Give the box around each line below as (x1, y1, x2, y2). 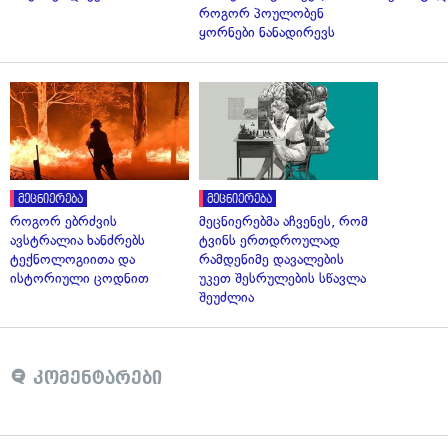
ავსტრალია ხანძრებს (10, 232, 145, 250)
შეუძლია (199, 289, 254, 307)
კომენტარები (27, 368, 162, 389)
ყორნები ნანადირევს (199, 23, 335, 41)
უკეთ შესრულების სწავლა (199, 270, 366, 288)
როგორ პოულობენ (199, 4, 324, 22)
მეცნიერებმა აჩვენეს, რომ (199, 213, 368, 231)
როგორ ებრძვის (10, 213, 117, 231)
